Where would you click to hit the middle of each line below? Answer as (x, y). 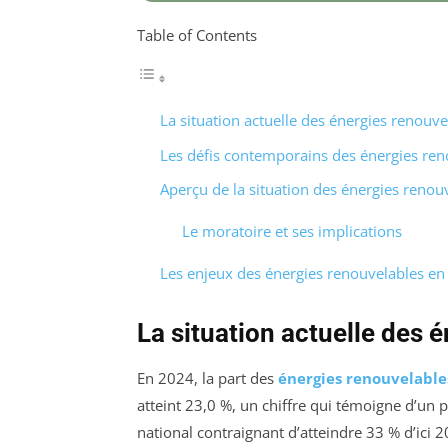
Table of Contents (197, 35)
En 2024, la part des (207, 378)
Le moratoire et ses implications (292, 231)
